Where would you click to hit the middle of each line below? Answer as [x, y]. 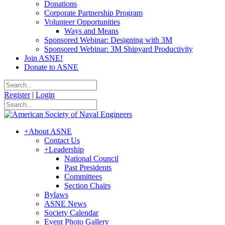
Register [17, 95]
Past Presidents [88, 167]
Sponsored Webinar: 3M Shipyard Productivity [119, 49]
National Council [91, 158]
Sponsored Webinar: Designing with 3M [108, 40]
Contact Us [62, 140]
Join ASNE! [43, 58]
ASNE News [65, 204]
